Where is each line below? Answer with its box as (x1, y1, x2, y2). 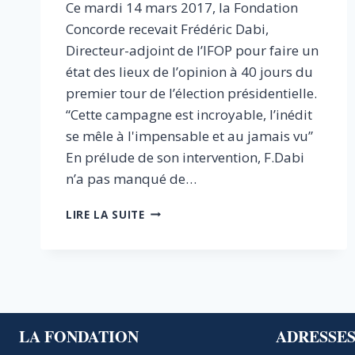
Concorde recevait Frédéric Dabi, (66, 19, 269, 38)
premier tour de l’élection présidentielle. (66, 83, 317, 102)
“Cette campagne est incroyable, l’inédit (66, 105, 312, 124)
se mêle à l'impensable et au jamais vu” (66, 126, 319, 145)
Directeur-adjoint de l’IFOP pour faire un (66, 40, 319, 59)
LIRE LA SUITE (66, 206, 145, 222)
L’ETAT (143, 202, 183, 218)
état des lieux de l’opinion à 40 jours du (66, 62, 313, 81)
